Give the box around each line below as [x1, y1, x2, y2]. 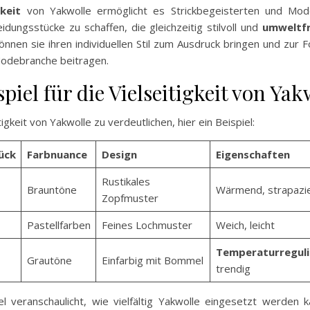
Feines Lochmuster [101, 218, 192, 232]
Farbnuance [26, 147, 87, 162]
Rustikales [101, 174, 150, 189]
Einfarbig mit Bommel [101, 253, 203, 268]
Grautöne [26, 253, 72, 268]
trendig [215, 262, 250, 276]
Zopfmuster [101, 191, 158, 206]
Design [101, 147, 137, 162]
